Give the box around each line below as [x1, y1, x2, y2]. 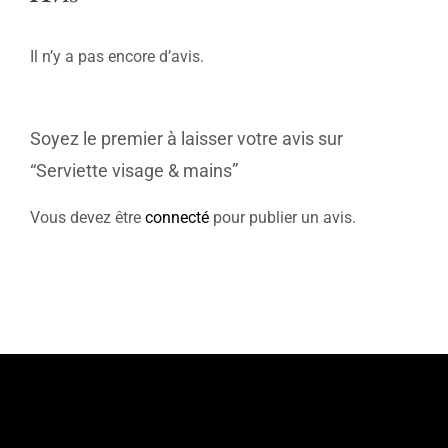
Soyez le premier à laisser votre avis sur [29, 127, 343, 149]
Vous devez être [29, 208, 145, 228]
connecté [144, 208, 209, 228]
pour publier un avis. [208, 208, 356, 228]
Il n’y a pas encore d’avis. [29, 46, 204, 66]
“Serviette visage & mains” [29, 159, 238, 181]
